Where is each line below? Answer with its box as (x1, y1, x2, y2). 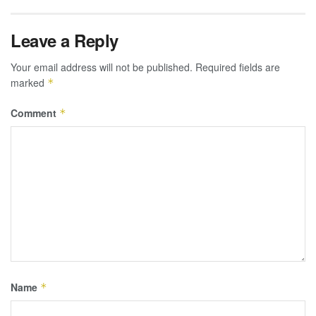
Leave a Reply (11, 28, 119, 52)
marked (11, 75, 47, 90)
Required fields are (195, 59, 280, 74)
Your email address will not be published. (11, 59, 193, 74)
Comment (11, 105, 59, 120)
